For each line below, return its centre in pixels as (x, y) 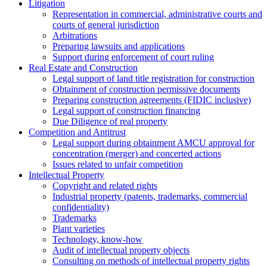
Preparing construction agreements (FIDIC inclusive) (152, 100)
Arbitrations (75, 36)
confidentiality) (81, 207)
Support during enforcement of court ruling (133, 57)
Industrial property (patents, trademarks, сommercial (150, 197)
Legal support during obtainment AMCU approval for (153, 143)
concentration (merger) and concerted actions (137, 154)
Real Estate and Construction (83, 68)
